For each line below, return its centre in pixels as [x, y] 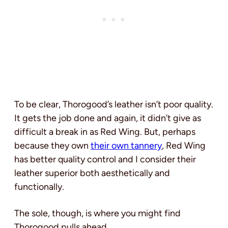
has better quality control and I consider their [105, 160]
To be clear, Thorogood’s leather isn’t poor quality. [114, 105]
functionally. [39, 187]
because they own [52, 146]
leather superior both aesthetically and [92, 173]
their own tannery [126, 146]
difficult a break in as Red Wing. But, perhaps [105, 132]
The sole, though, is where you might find [97, 213]
